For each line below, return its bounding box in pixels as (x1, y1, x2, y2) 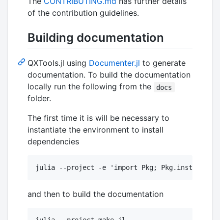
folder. (27, 93, 51, 104)
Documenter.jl (89, 58, 140, 68)
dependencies (27, 137, 79, 147)
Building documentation (27, 30, 164, 45)
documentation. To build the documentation (27, 70, 191, 80)
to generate (140, 58, 186, 68)
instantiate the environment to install (27, 125, 164, 135)
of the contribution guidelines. (27, 8, 139, 18)
